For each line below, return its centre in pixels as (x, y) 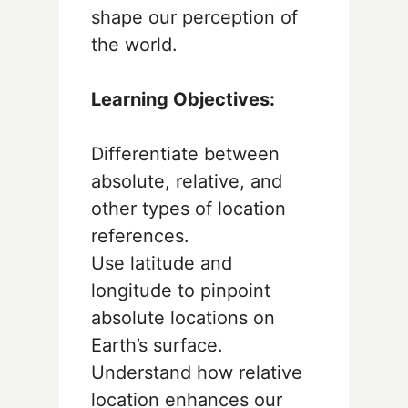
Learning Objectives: (183, 99)
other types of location (189, 208)
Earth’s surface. (157, 345)
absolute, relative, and (187, 181)
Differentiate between (185, 153)
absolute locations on (183, 317)
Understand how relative (197, 372)
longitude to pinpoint (181, 290)
